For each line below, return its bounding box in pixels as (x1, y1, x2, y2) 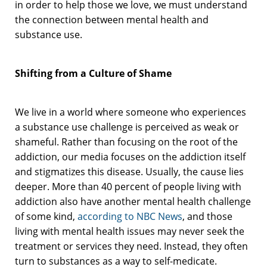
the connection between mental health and (15, 13, 209, 26)
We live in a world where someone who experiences (15, 105, 246, 119)
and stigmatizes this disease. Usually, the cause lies (15, 164, 244, 178)
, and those (182, 209, 232, 223)
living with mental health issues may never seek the (15, 224, 244, 238)
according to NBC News (77, 209, 182, 223)
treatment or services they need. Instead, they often (15, 239, 248, 253)
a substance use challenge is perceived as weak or (15, 120, 239, 133)
